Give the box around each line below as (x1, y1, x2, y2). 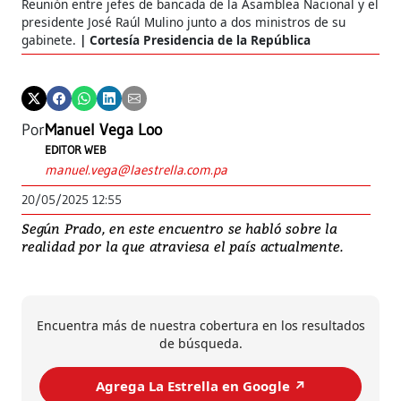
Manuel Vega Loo (45, 119, 162, 140)
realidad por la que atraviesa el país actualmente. (21, 236, 343, 255)
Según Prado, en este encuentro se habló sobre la (21, 218, 337, 237)
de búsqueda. (158, 334, 243, 352)
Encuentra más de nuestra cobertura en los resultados (36, 316, 365, 334)
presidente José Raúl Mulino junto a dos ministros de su (21, 13, 346, 30)
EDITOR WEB (45, 141, 107, 157)
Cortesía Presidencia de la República (90, 30, 311, 48)
